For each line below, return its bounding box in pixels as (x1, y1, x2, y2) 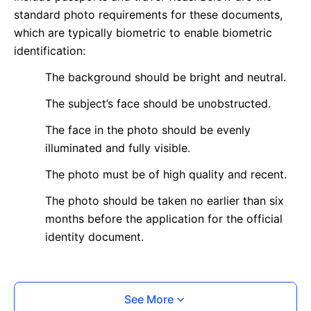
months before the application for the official (45, 211, 283, 226)
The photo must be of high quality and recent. (45, 167, 287, 181)
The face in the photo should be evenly (45, 122, 251, 137)
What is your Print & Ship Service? (14, 272, 217, 287)
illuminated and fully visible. (45, 140, 190, 155)
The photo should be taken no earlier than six (45, 193, 284, 208)
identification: (14, 43, 85, 58)
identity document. (45, 229, 144, 244)
